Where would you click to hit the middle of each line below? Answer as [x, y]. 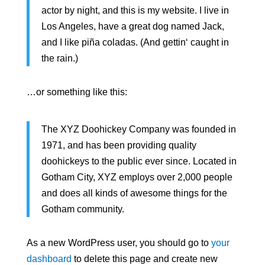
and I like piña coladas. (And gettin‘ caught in [135, 42]
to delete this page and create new [144, 259]
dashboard [49, 259]
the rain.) [59, 58]
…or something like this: [77, 92]
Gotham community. [83, 209]
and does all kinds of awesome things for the [134, 193]
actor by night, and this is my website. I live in [135, 10]
